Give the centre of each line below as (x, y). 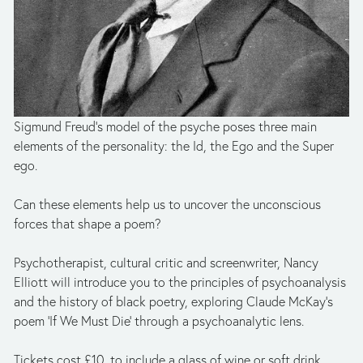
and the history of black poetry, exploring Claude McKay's (173, 302)
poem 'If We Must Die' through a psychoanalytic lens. (159, 321)
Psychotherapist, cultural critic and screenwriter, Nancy (166, 263)
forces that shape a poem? (88, 224)
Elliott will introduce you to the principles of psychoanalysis (180, 282)
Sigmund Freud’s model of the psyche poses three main (165, 127)
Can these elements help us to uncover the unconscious (167, 205)
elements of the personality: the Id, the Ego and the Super (174, 146)
